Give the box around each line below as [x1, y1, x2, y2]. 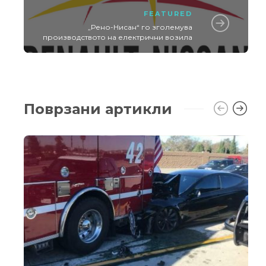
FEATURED [143, 9, 192, 18]
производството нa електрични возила [42, 32, 192, 42]
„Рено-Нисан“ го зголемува [87, 22, 192, 31]
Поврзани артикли [24, 100, 172, 118]
